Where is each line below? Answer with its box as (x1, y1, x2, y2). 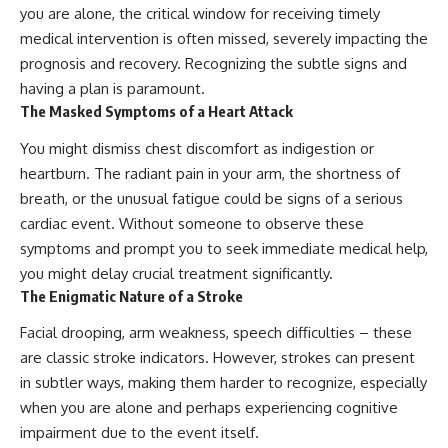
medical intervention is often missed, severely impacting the (20, 29, 428, 49)
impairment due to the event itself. (20, 423, 259, 443)
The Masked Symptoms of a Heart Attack (20, 102, 293, 121)
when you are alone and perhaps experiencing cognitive (20, 398, 398, 418)
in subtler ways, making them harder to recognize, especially (20, 373, 427, 393)
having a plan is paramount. (20, 79, 205, 99)
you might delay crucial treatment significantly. (20, 263, 333, 283)
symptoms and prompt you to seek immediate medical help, (20, 238, 428, 258)
